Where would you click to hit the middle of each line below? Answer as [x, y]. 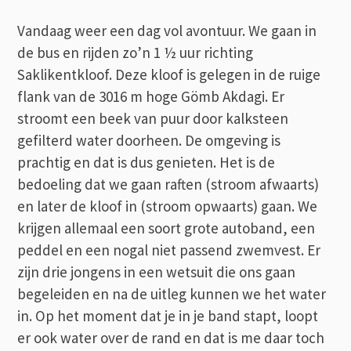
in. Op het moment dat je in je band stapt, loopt [168, 315]
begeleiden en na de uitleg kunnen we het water [172, 293]
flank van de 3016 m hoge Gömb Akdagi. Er [151, 96]
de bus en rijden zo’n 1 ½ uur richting [136, 52]
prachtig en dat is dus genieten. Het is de [147, 162]
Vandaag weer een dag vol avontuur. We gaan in [167, 30]
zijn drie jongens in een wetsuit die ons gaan [157, 271]
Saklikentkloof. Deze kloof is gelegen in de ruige [169, 74]
